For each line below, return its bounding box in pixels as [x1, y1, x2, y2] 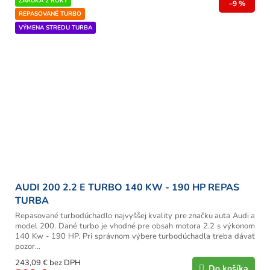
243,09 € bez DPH [15, 257, 81, 268]
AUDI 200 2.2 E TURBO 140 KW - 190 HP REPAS [15, 180, 239, 194]
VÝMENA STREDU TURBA [19, 24, 92, 33]
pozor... [15, 240, 40, 252]
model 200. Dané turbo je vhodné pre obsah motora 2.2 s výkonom [15, 220, 255, 231]
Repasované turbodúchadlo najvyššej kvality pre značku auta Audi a [15, 210, 255, 221]
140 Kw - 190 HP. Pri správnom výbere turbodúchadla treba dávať [15, 230, 255, 242]
